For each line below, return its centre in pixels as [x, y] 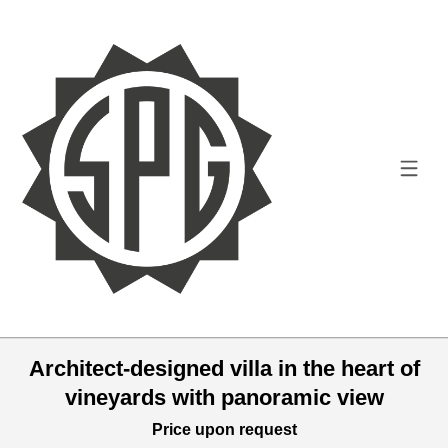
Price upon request [224, 429]
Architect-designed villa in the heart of [224, 369]
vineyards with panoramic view [224, 398]
